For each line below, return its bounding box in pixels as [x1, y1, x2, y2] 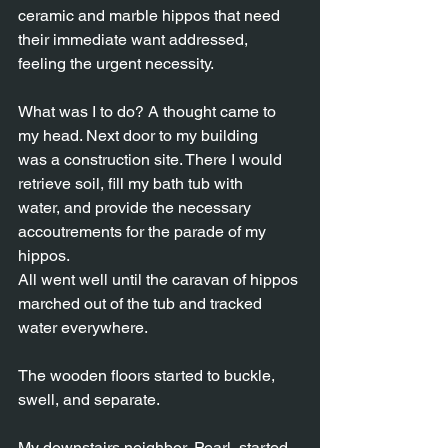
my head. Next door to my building [18, 126, 258, 145]
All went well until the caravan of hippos [18, 270, 302, 289]
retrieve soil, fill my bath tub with [18, 174, 243, 193]
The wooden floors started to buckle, [18, 366, 279, 385]
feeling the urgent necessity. [18, 54, 214, 73]
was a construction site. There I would [18, 150, 286, 169]
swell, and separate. [18, 390, 160, 409]
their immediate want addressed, [18, 30, 248, 49]
